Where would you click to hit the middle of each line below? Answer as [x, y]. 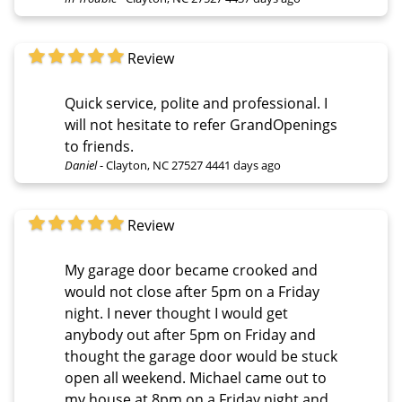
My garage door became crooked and [191, 270]
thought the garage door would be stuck [201, 356]
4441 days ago [243, 165]
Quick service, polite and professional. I [196, 103]
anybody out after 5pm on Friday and [190, 334]
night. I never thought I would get [86, 313]
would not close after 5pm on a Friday [192, 291]
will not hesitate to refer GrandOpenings [201, 124]
